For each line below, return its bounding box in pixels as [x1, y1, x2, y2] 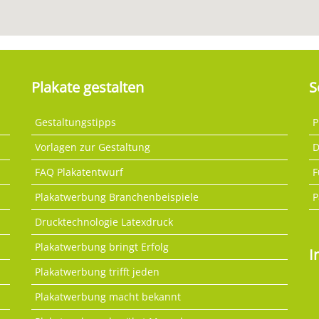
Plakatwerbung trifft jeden [35, 264, 159, 278]
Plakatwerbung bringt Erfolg [35, 239, 169, 253]
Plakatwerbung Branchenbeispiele [35, 189, 199, 204]
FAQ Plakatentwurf [35, 164, 123, 179]
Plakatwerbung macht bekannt [35, 289, 181, 303]
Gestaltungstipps [35, 115, 116, 129]
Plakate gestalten [31, 77, 144, 97]
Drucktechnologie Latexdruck [35, 214, 173, 229]
